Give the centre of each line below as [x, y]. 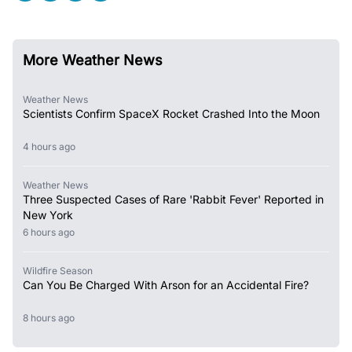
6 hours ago [51, 232]
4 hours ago [52, 146]
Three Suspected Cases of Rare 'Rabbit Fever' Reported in [173, 199]
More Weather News [93, 60]
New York [48, 214]
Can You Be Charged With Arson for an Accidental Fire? [166, 284]
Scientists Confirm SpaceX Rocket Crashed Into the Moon [171, 113]
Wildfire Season [58, 270]
